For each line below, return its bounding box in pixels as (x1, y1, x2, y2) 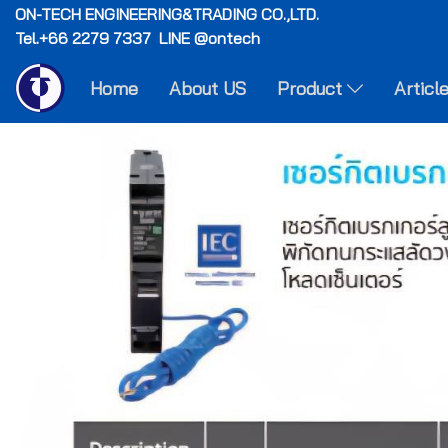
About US (169, 76, 246, 100)
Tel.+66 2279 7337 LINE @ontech (15, 28, 260, 48)
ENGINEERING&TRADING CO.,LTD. (81, 4, 323, 24)
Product (277, 76, 347, 100)
